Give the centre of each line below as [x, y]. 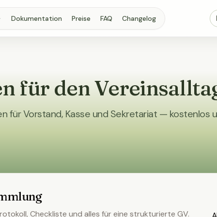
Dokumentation [36, 18]
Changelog [139, 18]
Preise [81, 18]
